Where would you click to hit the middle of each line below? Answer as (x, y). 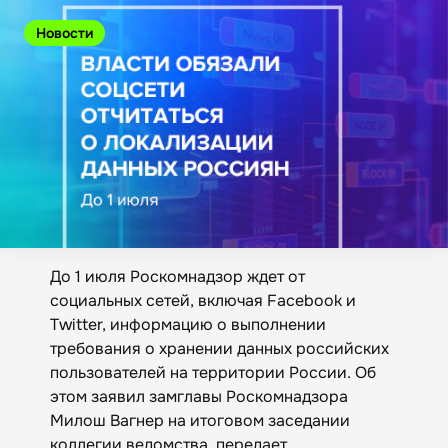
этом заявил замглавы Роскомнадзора (199, 396)
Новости (64, 33)
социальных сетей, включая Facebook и (203, 300)
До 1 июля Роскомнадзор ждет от (177, 276)
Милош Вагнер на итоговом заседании (200, 420)
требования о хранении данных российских (219, 348)
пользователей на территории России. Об (213, 372)
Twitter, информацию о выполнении (188, 324)
